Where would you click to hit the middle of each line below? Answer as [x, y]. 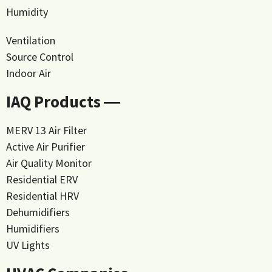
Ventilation [31, 40]
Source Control [40, 56]
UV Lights [28, 245]
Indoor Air [29, 73]
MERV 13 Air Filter [46, 130]
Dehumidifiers [38, 212]
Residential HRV [42, 195]
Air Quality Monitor [49, 163]
